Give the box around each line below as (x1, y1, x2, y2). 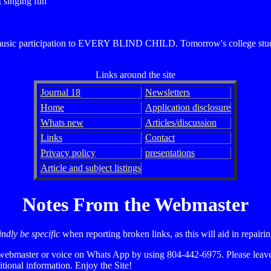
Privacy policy (41, 148, 96, 158)
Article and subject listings (41, 163, 141, 174)
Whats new (41, 117, 83, 128)
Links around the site (96, 70, 175, 80)
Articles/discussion (145, 117, 217, 128)
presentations (145, 148, 195, 158)
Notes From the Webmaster (22, 193, 249, 215)
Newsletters (145, 87, 190, 98)
